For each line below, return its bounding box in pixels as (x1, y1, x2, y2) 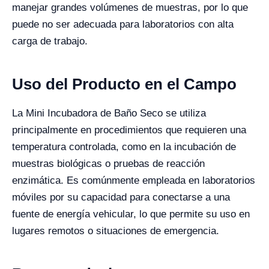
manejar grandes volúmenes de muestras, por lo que (12, 2, 248, 14)
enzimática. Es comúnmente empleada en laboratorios (12, 175, 255, 187)
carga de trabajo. (12, 35, 88, 47)
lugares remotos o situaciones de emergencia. (12, 225, 219, 237)
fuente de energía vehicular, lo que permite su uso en (12, 208, 250, 220)
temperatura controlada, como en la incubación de (12, 141, 236, 153)
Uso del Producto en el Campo (12, 75, 237, 94)
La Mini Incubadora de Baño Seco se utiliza (12, 107, 206, 119)
